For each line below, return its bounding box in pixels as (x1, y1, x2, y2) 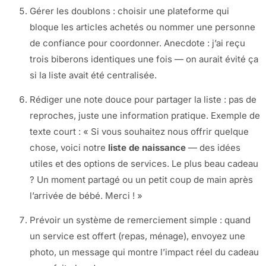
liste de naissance (108, 141, 186, 153)
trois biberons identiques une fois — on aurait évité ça (30, 53, 258, 65)
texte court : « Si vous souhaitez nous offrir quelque (30, 125, 249, 137)
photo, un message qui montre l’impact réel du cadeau (30, 246, 259, 258)
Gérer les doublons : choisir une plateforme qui (30, 5, 229, 17)
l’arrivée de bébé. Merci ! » (30, 189, 142, 201)
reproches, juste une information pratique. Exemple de (30, 109, 260, 121)
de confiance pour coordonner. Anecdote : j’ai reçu (30, 37, 245, 49)
